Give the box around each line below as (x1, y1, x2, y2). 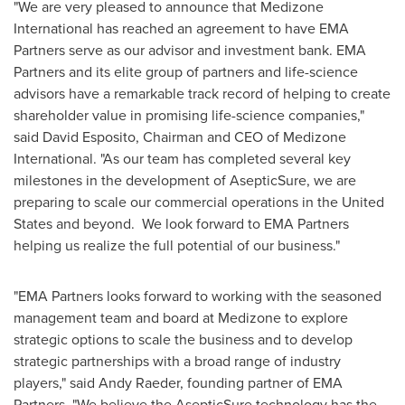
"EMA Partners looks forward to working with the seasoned (14, 286, 381, 306)
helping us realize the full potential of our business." (14, 235, 340, 256)
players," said (14, 372, 99, 393)
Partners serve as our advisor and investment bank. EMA (14, 40, 366, 61)
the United (317, 192, 384, 212)
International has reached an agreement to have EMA (14, 18, 349, 39)
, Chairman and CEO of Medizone (136, 127, 346, 147)
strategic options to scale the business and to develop (14, 329, 353, 350)
